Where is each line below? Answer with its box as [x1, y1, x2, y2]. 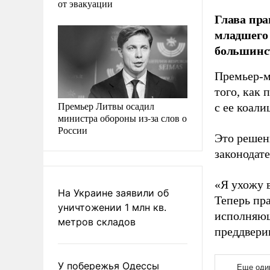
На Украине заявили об [58, 186, 169, 199]
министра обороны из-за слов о [58, 111, 187, 124]
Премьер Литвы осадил [58, 99, 154, 112]
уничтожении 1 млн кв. [58, 201, 166, 213]
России [58, 123, 87, 136]
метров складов [58, 215, 136, 228]
